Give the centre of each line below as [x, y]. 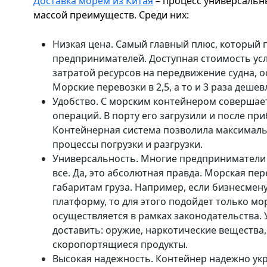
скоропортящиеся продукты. [120, 244]
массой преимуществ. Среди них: [111, 15]
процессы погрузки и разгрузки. [128, 144]
